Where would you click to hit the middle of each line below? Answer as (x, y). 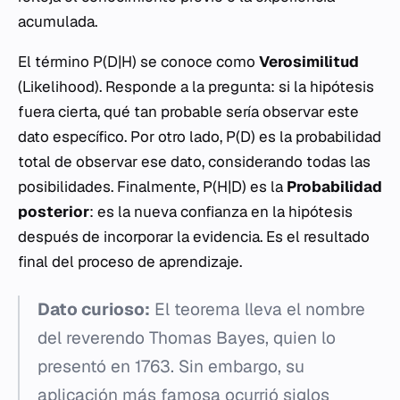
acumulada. (58, 21)
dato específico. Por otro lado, (122, 136)
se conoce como (198, 61)
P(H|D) (225, 186)
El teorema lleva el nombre (258, 309)
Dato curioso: (94, 309)
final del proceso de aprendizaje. (130, 261)
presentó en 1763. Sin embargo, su (171, 366)
